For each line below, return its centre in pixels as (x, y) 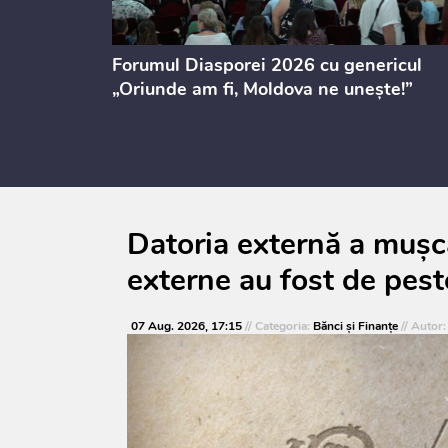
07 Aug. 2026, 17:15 (186, 326)
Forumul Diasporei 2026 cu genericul (267, 65)
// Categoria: (277, 326)
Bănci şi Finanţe (355, 326)
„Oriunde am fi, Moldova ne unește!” (262, 89)
